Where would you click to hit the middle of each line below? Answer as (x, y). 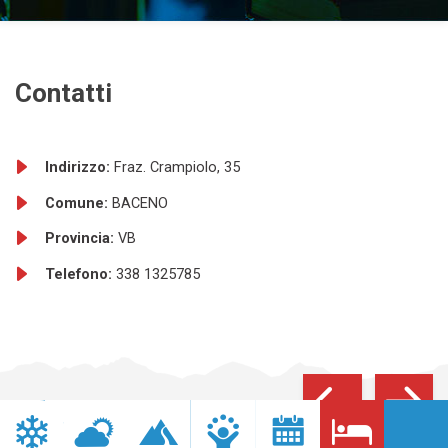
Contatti (63, 92)
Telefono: (80, 274)
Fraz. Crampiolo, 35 (177, 167)
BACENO (140, 203)
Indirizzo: (79, 167)
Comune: (78, 203)
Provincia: (81, 239)
